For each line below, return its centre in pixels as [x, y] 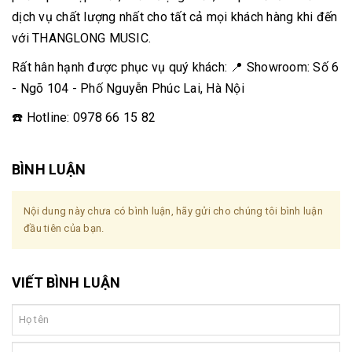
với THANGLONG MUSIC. [83, 38]
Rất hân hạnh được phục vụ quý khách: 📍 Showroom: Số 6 [176, 67]
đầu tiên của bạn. [64, 228]
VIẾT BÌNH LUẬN [66, 282]
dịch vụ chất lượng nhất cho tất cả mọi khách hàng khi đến [175, 16]
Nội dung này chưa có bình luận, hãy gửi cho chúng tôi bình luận [173, 211]
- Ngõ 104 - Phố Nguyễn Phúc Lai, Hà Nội [128, 88]
